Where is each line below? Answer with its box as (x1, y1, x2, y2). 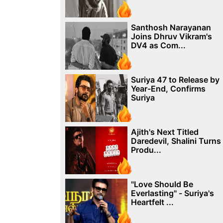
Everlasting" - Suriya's (130, 188, 214, 198)
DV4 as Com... (130, 40, 186, 50)
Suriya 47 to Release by (130, 75, 220, 85)
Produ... (130, 145, 161, 155)
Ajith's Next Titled (130, 127, 199, 137)
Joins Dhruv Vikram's (130, 31, 212, 41)
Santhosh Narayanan (130, 22, 211, 32)
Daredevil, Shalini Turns (130, 136, 221, 146)
